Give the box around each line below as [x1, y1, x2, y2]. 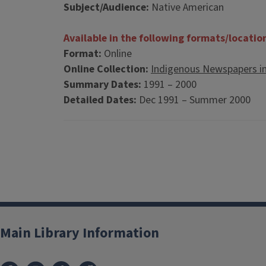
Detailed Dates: [64, 93, 139, 107]
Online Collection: [64, 62, 148, 77]
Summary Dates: [64, 77, 141, 92]
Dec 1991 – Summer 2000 [139, 93, 255, 107]
